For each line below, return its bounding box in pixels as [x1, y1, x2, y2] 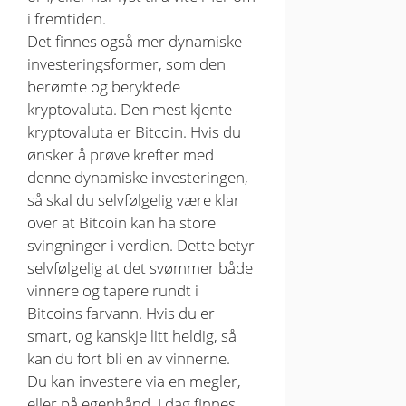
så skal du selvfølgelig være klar [27, 188, 240, 210]
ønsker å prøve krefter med [27, 143, 214, 165]
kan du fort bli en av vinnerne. [27, 347, 230, 369]
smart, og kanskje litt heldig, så [27, 324, 237, 346]
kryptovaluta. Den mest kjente [27, 98, 232, 120]
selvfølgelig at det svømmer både [27, 256, 253, 278]
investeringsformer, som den [27, 53, 226, 74]
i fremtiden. [27, 7, 106, 29]
